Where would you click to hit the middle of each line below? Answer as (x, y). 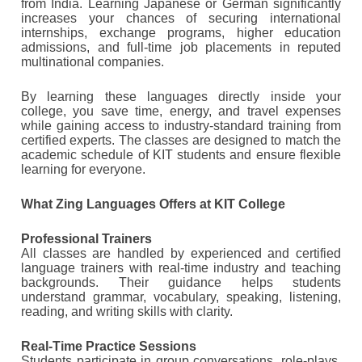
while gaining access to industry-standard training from (181, 126)
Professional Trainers (86, 239)
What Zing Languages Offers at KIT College (153, 204)
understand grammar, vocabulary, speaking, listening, (181, 297)
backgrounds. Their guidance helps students (181, 283)
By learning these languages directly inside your (181, 97)
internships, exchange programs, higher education (181, 33)
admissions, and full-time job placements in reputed (181, 48)
